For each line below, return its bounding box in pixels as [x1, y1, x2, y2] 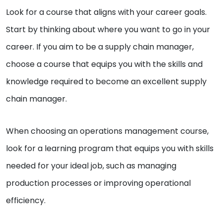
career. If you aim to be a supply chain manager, [6, 41, 194, 53]
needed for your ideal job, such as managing [6, 160, 176, 172]
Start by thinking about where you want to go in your [6, 24, 210, 36]
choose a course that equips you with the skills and [6, 58, 203, 70]
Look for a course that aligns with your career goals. [6, 6, 207, 18]
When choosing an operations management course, [6, 125, 209, 137]
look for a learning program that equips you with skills [6, 143, 214, 155]
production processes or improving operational [6, 177, 191, 189]
